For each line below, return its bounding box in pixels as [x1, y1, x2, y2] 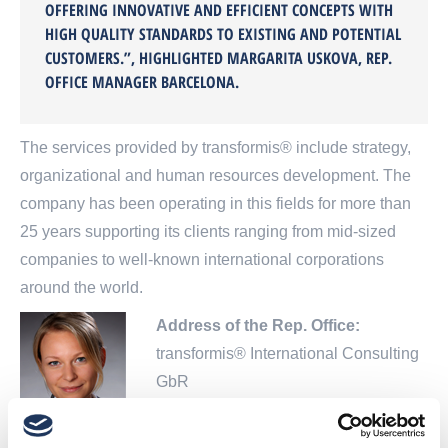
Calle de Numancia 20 [156, 401, 315, 419]
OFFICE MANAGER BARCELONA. [45, 71, 239, 94]
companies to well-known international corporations [20, 251, 384, 269]
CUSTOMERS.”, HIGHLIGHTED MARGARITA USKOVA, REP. [45, 47, 392, 70]
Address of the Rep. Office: [156, 317, 360, 335]
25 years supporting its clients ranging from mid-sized [20, 223, 396, 241]
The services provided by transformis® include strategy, [20, 139, 411, 157]
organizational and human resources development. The [20, 167, 411, 185]
